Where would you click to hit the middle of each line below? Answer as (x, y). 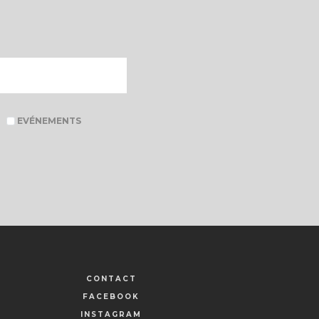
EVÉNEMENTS (48, 121)
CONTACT (111, 278)
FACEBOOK (111, 296)
